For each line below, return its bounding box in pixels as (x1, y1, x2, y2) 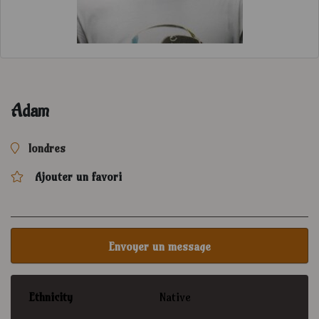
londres (28, 141, 66, 155)
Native (159, 290, 191, 304)
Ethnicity (29, 290, 73, 304)
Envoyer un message (108, 239, 211, 253)
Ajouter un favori (35, 169, 122, 184)
